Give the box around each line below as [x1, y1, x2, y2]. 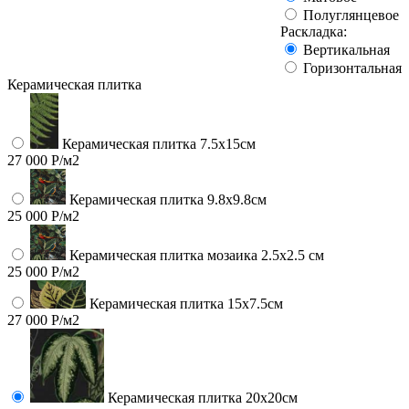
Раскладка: [280, 23, 347, 39]
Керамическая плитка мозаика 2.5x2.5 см [69, 247, 325, 264]
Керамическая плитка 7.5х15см [61, 135, 256, 152]
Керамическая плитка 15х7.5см [89, 295, 283, 311]
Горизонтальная [303, 59, 402, 76]
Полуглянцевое [303, 6, 399, 23]
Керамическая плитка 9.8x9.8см [69, 191, 267, 207]
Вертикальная [303, 41, 390, 58]
